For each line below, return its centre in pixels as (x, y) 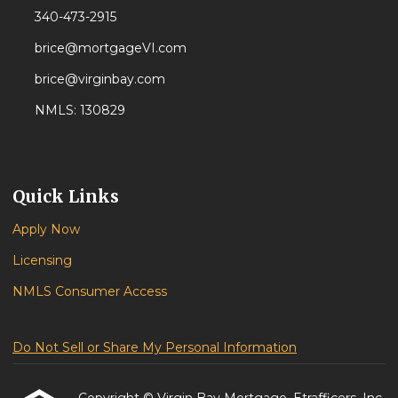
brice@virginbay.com (99, 80)
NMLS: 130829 (80, 111)
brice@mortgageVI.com (110, 48)
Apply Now (46, 230)
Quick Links (66, 197)
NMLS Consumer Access (90, 292)
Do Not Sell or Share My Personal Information (155, 348)
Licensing (42, 261)
